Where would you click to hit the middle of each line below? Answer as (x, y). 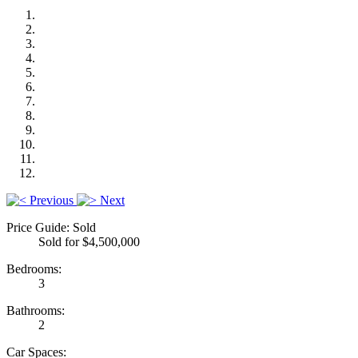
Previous (52, 200)
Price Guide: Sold (51, 227)
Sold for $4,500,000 (89, 241)
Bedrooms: (34, 268)
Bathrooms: (36, 310)
